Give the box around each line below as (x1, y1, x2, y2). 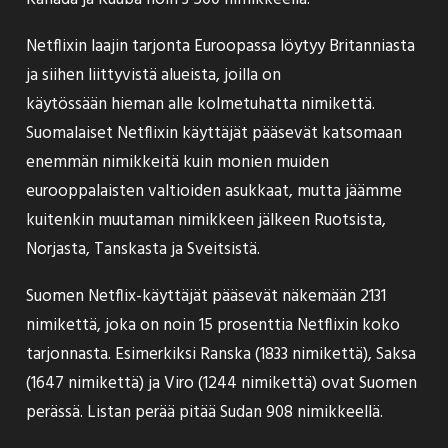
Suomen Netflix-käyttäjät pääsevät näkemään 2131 (26, 283, 386, 310)
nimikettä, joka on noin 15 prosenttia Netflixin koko (26, 312, 400, 339)
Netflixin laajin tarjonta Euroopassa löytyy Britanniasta (26, 33, 415, 60)
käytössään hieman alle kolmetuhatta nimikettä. (26, 91, 375, 118)
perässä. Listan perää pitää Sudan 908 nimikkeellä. (26, 399, 383, 426)
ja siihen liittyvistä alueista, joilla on (26, 62, 281, 89)
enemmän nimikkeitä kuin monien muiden (26, 149, 329, 176)
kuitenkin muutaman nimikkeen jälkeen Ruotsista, (26, 207, 386, 234)
